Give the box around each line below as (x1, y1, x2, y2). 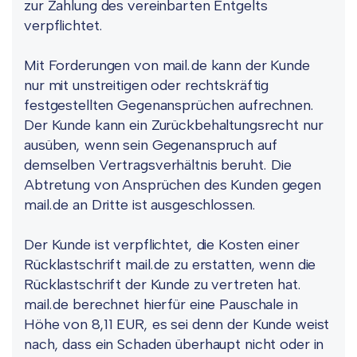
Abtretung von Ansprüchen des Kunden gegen (24, 176, 321, 194)
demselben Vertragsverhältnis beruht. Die (24, 156, 292, 174)
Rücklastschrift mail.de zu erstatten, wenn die (24, 256, 316, 273)
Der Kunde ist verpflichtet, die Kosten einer (24, 236, 300, 253)
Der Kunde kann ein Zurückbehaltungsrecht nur (24, 116, 324, 134)
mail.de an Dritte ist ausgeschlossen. (24, 196, 257, 214)
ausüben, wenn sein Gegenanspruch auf (24, 136, 277, 154)
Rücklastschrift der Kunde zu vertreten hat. (24, 276, 302, 293)
